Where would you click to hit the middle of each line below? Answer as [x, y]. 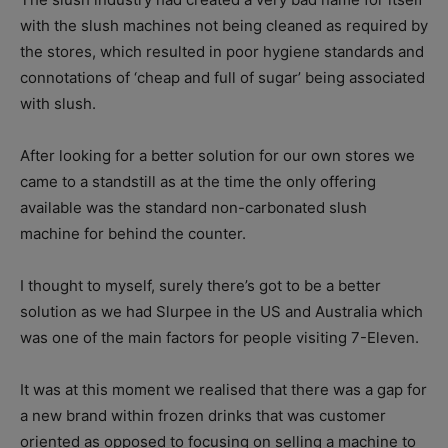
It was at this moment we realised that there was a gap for [223, 390]
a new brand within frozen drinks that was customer [203, 416]
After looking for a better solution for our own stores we [217, 156]
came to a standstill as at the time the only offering [198, 182]
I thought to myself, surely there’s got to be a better [200, 286]
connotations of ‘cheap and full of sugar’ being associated [222, 78]
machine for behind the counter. [133, 234]
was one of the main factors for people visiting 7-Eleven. [219, 338]
